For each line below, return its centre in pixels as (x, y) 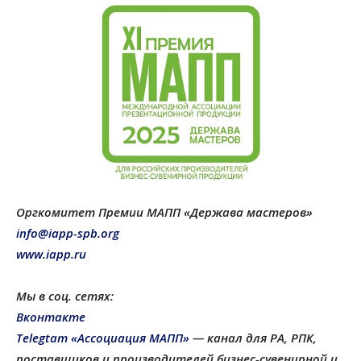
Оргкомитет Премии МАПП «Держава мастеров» (164, 212)
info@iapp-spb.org (68, 233)
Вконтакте (51, 317)
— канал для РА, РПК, (253, 338)
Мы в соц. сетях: (65, 296)
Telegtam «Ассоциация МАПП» (103, 338)
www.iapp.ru (51, 254)
